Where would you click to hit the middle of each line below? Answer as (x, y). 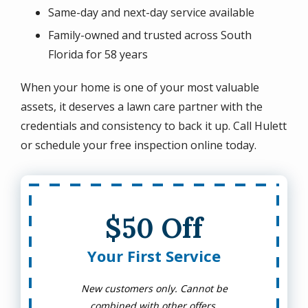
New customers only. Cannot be (154, 288)
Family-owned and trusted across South (150, 35)
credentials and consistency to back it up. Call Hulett (154, 126)
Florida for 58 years (98, 54)
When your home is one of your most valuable (140, 87)
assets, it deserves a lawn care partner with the (142, 107)
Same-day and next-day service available (151, 12)
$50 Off (154, 228)
